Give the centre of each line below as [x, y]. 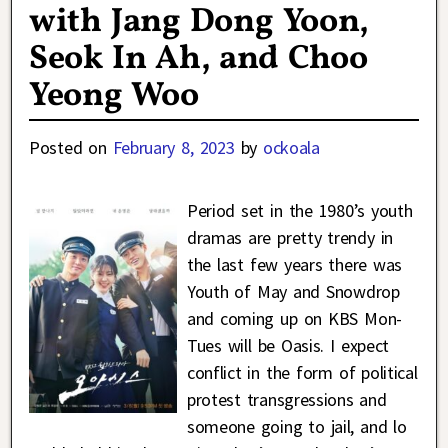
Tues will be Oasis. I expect [287, 346]
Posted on [71, 148]
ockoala [291, 148]
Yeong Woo [114, 97]
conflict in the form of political [302, 373]
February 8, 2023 [173, 148]
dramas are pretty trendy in [289, 238]
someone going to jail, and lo [296, 427]
